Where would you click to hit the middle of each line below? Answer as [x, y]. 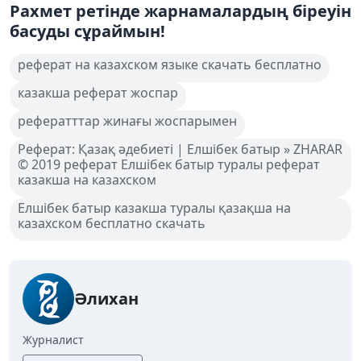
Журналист [53, 339]
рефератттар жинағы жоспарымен [127, 120]
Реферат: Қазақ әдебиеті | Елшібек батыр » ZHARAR [180, 149]
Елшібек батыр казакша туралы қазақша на [154, 207]
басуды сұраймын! [87, 31]
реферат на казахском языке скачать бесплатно [170, 64]
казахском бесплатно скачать [112, 223]
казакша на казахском [87, 179]
